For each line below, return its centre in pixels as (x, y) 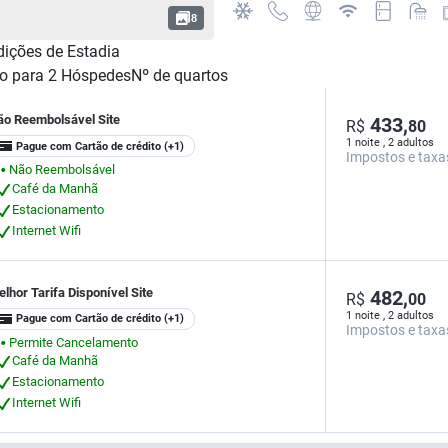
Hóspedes (96, 76)
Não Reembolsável (62, 169)
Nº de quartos (179, 76)
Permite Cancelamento (73, 342)
